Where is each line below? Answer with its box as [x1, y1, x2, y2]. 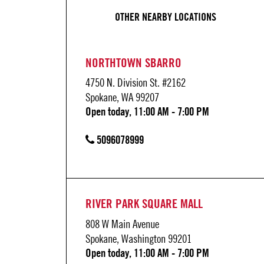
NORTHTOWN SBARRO [85, 55, 182, 70]
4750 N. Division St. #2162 [85, 75, 186, 90]
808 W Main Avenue [85, 216, 160, 230]
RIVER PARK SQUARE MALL [85, 196, 203, 212]
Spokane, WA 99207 [85, 90, 160, 104]
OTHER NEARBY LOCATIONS [114, 9, 216, 23]
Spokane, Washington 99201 [85, 231, 192, 245]
